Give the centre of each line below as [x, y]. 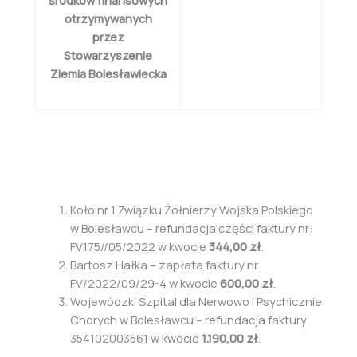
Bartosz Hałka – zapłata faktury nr [164, 265]
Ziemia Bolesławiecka [108, 73]
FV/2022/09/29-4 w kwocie [145, 283]
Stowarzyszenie [108, 55]
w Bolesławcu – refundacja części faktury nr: [191, 228]
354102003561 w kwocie [135, 338]
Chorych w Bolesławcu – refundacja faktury [188, 320]
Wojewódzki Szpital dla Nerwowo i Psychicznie [196, 302]
